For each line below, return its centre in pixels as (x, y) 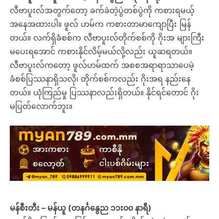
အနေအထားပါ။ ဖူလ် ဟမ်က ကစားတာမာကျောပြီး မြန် (100, 24)
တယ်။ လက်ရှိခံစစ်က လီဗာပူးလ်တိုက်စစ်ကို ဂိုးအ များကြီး (107, 38)
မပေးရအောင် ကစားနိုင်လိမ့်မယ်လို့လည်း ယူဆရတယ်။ (101, 51)
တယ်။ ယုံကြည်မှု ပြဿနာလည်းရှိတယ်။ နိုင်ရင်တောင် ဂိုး (104, 92)
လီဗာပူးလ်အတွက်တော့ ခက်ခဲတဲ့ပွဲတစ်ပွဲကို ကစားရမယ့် (102, 10)
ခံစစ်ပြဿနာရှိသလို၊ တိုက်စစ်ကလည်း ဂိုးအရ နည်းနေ (100, 79)
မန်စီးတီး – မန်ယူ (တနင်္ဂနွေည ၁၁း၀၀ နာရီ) (81, 208)
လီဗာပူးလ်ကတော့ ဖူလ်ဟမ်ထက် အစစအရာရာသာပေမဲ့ (102, 65)
